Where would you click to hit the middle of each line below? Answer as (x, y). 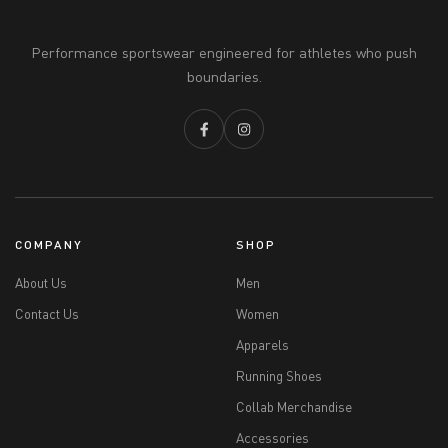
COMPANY (49, 245)
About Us (41, 283)
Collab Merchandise (294, 407)
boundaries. (224, 77)
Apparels (262, 345)
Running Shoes (279, 376)
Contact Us (47, 314)
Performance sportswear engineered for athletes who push (224, 53)
